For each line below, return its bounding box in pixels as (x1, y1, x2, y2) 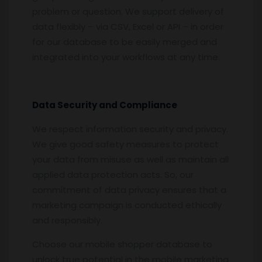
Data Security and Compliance (32, 98, 177, 111)
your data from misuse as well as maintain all (32, 153, 229, 166)
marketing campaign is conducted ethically (32, 198, 222, 211)
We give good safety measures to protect (32, 137, 219, 150)
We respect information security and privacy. (32, 122, 228, 135)
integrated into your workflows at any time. (32, 50, 220, 63)
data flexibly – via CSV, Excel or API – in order (32, 20, 223, 33)
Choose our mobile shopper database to (32, 237, 212, 250)
